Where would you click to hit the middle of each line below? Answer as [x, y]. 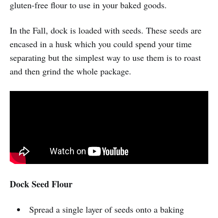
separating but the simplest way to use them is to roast [105, 58]
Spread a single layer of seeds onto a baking [106, 209]
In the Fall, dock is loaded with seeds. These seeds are [106, 30]
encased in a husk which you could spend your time [101, 44]
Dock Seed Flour [41, 184]
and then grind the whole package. [71, 71]
